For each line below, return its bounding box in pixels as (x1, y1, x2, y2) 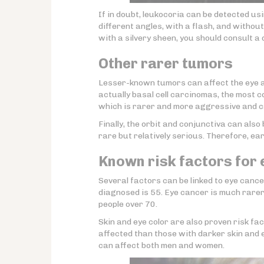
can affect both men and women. (98, 240, 225, 250)
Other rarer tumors (98, 55, 233, 72)
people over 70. (98, 199, 157, 209)
